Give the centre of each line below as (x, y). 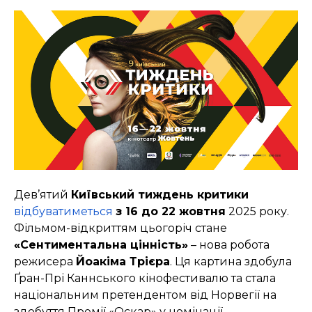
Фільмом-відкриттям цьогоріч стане (120, 228)
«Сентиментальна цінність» (101, 245)
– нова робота (229, 245)
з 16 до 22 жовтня (171, 212)
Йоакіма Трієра (123, 262)
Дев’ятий (42, 195)
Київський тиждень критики (160, 195)
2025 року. (257, 212)
